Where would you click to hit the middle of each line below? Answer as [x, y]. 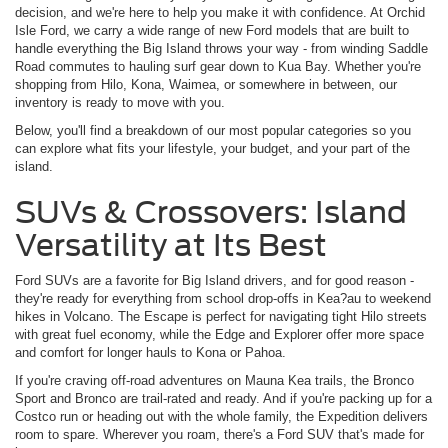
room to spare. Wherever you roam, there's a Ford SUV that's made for [219, 434]
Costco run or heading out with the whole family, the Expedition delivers [221, 416]
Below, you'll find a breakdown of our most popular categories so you [213, 130]
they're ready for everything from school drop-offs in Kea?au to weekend [223, 298]
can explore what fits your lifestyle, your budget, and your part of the [212, 148]
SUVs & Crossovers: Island [211, 211]
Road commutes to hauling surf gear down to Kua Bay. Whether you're [218, 66]
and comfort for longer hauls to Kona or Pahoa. [150, 352]
